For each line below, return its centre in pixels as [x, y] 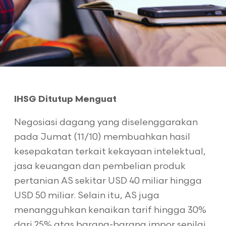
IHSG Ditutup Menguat [65, 100]
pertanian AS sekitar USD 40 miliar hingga [108, 181]
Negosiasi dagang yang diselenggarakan [106, 122]
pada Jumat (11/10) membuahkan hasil [102, 137]
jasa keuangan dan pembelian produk [100, 166]
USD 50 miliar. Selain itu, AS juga [87, 195]
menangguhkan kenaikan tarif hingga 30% [110, 210]
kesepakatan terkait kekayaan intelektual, [110, 152]
